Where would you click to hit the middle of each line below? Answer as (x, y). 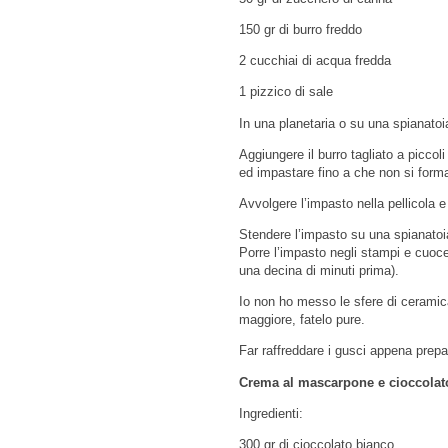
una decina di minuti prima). (319, 271)
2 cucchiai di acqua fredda (315, 61)
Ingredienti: (271, 413)
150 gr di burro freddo (300, 29)
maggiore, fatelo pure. (302, 320)
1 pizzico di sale (286, 92)
